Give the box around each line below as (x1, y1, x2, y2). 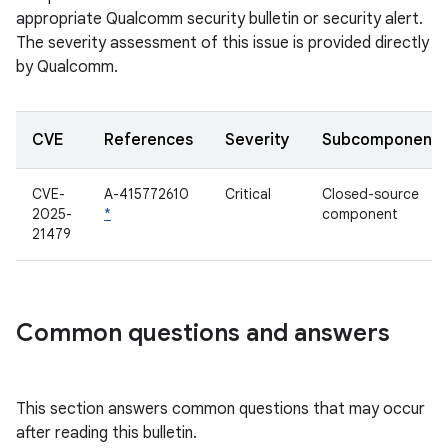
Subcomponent (322, 130, 439, 150)
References (104, 130, 193, 150)
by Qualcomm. (16, 57, 118, 77)
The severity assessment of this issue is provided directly (16, 33, 429, 53)
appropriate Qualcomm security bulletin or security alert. (16, 9, 423, 29)
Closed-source (322, 185, 419, 203)
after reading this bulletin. (16, 423, 197, 443)
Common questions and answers (16, 318, 390, 348)
